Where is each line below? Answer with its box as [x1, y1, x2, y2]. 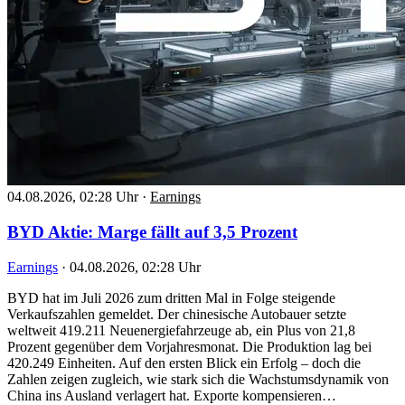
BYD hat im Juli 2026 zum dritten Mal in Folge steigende [7, 289, 335, 306]
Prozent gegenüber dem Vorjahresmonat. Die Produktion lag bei [7, 338, 372, 354]
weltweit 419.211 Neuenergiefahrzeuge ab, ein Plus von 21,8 [7, 322, 355, 338]
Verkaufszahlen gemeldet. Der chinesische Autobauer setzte [7, 306, 346, 322]
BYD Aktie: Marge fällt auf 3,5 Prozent [7, 222, 297, 242]
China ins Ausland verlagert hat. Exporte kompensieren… [7, 387, 336, 403]
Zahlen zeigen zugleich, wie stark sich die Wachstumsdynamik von [7, 371, 389, 387]
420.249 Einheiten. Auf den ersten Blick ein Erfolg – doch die [7, 354, 361, 371]
